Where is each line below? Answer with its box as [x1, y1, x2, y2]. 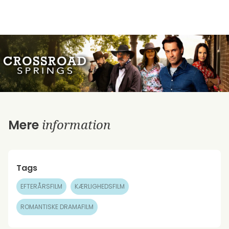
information [42, 116, 110, 133]
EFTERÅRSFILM [20, 182, 62, 191]
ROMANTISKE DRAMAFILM [20, 202, 94, 211]
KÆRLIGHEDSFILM [75, 182, 125, 191]
